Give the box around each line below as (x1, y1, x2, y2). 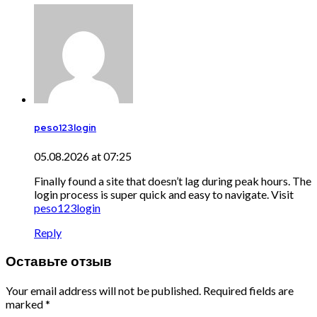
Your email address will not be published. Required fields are (6, 283, 294, 297)
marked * (6, 296, 50, 311)
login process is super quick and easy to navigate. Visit (34, 188, 294, 202)
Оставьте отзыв (6, 253, 112, 271)
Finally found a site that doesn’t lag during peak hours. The (34, 174, 311, 188)
